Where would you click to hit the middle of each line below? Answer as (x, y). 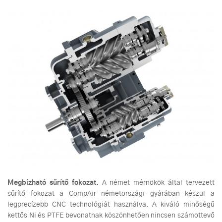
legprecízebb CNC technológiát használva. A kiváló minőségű (111, 205)
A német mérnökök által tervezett (157, 183)
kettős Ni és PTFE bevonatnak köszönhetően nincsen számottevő (111, 216)
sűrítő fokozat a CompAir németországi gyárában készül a (111, 194)
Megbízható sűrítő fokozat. (53, 183)
